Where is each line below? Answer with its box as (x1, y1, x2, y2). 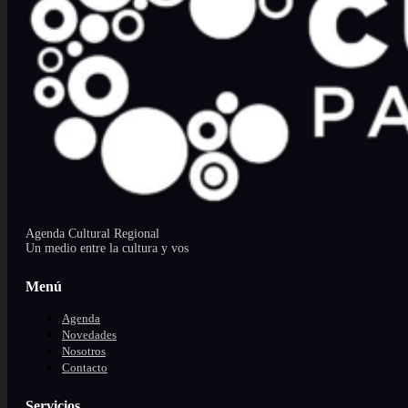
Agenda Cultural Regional (25, 226, 159, 240)
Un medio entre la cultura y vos (25, 240, 189, 255)
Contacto (62, 360, 107, 374)
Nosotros (62, 343, 106, 358)
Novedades (62, 327, 117, 342)
